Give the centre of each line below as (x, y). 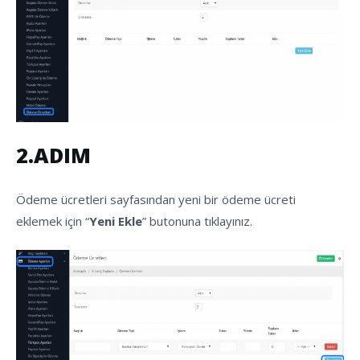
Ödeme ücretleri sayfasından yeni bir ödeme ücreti (156, 199)
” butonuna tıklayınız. (197, 221)
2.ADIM (53, 155)
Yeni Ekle (116, 221)
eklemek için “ (53, 221)
